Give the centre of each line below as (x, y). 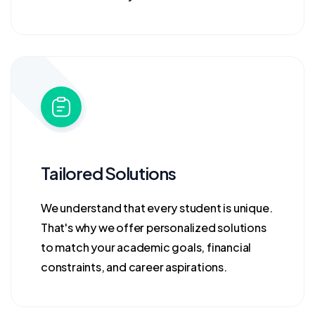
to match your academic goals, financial (146, 247)
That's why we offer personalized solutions (154, 227)
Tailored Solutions (108, 173)
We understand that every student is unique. (157, 208)
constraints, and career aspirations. (134, 267)
